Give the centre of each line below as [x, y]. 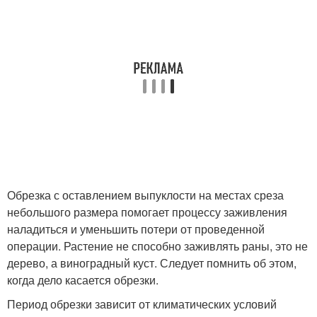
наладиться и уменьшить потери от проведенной [136, 229]
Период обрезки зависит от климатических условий [142, 304]
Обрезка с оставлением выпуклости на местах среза [145, 195]
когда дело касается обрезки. [83, 279]
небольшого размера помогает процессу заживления [147, 212]
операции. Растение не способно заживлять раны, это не [157, 246]
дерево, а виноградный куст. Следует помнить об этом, [152, 263]
